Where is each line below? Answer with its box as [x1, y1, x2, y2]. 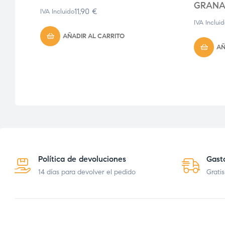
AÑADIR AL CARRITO [63, 32, 125, 41]
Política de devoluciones [38, 154, 126, 164]
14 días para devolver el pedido [38, 168, 136, 177]
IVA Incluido [40, 8, 74, 16]
